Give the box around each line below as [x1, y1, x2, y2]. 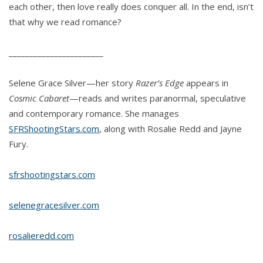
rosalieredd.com [9, 230, 74, 242]
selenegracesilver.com [9, 199, 99, 211]
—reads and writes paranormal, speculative [69, 92, 246, 104]
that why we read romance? [9, 16, 122, 28]
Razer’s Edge [136, 77, 184, 89]
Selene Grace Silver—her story [9, 77, 136, 89]
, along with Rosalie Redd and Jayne [99, 123, 242, 135]
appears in [184, 77, 228, 89]
